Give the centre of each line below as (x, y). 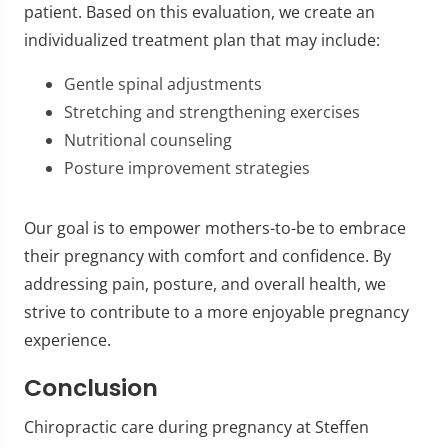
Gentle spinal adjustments (163, 83)
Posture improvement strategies (187, 167)
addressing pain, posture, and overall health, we (205, 283)
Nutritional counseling (148, 139)
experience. (67, 339)
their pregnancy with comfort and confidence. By (207, 255)
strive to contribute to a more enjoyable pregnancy (216, 311)
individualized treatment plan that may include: (202, 39)
